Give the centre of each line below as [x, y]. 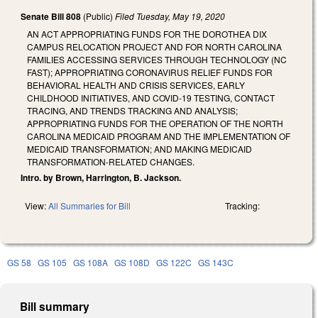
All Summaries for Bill [89, 205]
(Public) [98, 16]
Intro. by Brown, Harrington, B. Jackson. [101, 177]
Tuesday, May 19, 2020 [181, 16]
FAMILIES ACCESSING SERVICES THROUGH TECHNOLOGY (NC [157, 59]
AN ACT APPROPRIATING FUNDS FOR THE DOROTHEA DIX [147, 33]
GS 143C [216, 262]
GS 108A [91, 262]
